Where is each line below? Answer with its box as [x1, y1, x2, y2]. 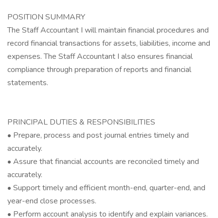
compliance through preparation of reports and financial [7, 64, 191, 75]
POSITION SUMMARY [7, 12, 85, 22]
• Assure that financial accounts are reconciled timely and [7, 156, 199, 167]
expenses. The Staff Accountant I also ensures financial [7, 51, 193, 62]
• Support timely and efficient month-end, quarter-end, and [7, 182, 205, 193]
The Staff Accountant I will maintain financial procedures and [7, 25, 209, 36]
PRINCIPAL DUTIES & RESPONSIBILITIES [7, 117, 155, 127]
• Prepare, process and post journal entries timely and [7, 130, 189, 141]
